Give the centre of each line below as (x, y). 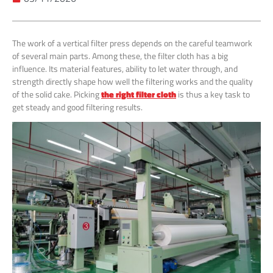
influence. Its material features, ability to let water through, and (125, 68)
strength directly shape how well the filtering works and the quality (133, 81)
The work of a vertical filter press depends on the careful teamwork (132, 43)
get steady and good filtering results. (77, 107)
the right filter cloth (139, 94)
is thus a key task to (213, 94)
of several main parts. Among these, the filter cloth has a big (120, 55)
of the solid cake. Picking (57, 94)
